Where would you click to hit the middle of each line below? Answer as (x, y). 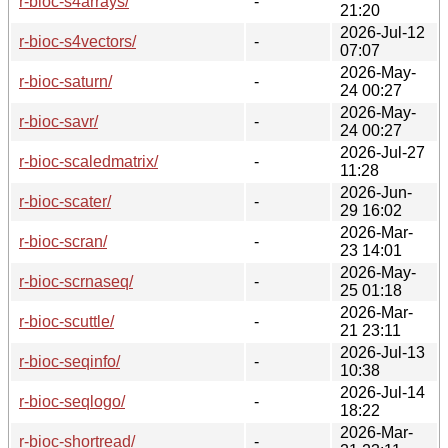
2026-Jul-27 (382, 152)
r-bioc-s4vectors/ (77, 41)
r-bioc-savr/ (58, 121)
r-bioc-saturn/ (65, 81)
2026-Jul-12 (382, 32)
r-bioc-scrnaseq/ (76, 281)
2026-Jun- (376, 192)
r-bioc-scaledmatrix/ (88, 161)
